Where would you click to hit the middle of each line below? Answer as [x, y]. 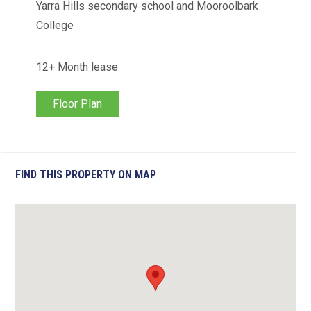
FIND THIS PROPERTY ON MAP [86, 174]
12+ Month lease [77, 67]
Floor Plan [78, 104]
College [55, 26]
